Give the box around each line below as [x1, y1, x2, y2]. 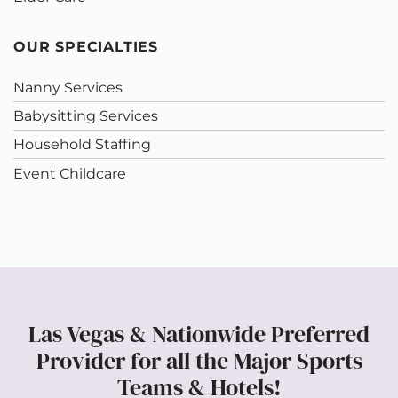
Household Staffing [13, 136, 151, 154]
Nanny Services [13, 78, 123, 96]
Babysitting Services [13, 107, 158, 124]
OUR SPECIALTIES [13, 37, 158, 55]
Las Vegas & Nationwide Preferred [28, 317, 370, 350]
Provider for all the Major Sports [36, 344, 362, 377]
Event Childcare [13, 164, 126, 182]
